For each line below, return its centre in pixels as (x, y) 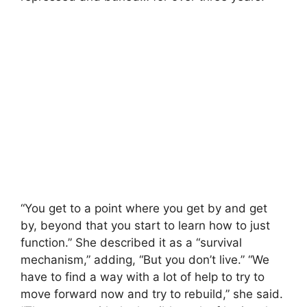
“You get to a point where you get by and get (144, 208)
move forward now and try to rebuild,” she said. (152, 294)
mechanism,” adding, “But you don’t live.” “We (145, 259)
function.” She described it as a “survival (131, 242)
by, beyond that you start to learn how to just (145, 225)
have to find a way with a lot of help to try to (143, 277)
